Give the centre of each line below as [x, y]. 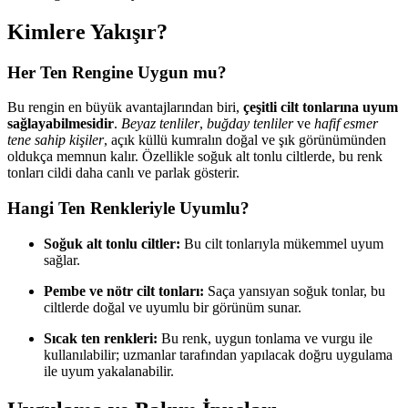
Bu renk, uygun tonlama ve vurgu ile [265, 338]
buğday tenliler [250, 124]
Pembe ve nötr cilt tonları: [124, 291]
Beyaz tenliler [160, 124]
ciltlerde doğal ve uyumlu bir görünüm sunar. [173, 307]
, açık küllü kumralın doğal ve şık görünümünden [245, 140]
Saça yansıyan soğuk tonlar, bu [295, 291]
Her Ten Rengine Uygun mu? [117, 72]
